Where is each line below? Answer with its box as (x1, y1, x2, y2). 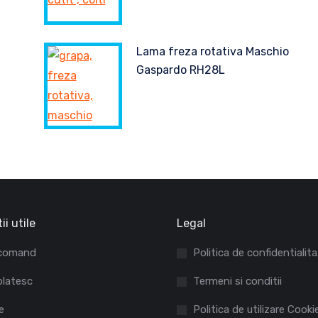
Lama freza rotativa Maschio (136, 45, 289, 58)
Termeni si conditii (193, 275, 282, 287)
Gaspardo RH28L (136, 63, 225, 77)
